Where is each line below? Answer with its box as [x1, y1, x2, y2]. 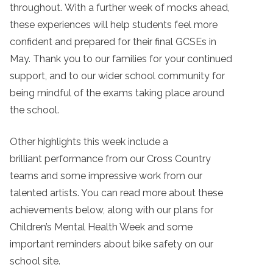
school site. [10, 255, 63, 267]
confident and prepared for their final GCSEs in [10, 36, 216, 48]
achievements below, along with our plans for [10, 204, 213, 216]
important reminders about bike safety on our [10, 238, 213, 250]
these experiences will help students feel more [10, 19, 218, 30]
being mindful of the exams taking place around [10, 87, 224, 99]
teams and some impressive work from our [10, 170, 202, 182]
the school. [10, 104, 62, 116]
